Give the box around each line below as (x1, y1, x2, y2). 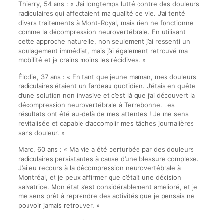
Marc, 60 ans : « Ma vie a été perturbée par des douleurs (18, 145, 194, 153)
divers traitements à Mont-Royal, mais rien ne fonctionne (18, 19, 193, 27)
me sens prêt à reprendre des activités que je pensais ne (18, 192, 194, 200)
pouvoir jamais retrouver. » (18, 201, 100, 209)
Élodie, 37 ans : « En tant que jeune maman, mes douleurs (18, 73, 196, 81)
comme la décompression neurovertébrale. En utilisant (18, 28, 186, 36)
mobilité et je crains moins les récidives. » (18, 56, 146, 64)
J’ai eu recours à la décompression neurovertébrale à (18, 164, 181, 172)
